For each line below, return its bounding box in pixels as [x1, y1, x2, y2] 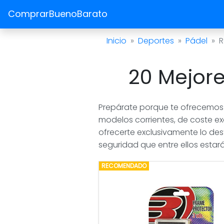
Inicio [106, 34, 126, 46]
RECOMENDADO [101, 161, 146, 170]
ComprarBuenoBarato [8, 7, 107, 20]
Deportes [138, 34, 174, 46]
